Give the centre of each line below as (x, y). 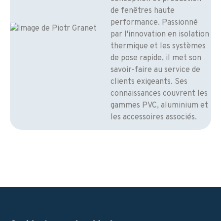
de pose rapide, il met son (156, 58)
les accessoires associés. (154, 118)
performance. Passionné (154, 23)
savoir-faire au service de (155, 70)
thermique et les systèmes (158, 47)
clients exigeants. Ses (149, 82)
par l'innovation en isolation (160, 35)
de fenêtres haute (143, 11)
